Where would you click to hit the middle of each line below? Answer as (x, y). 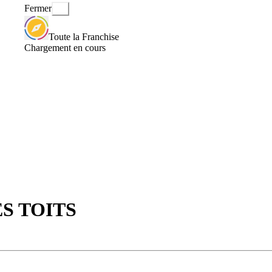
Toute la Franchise (84, 36)
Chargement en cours (65, 47)
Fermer (38, 8)
